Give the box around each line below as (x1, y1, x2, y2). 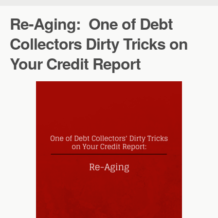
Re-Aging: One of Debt (10, 12, 173, 35)
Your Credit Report (10, 52, 141, 74)
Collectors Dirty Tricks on (10, 32, 188, 54)
